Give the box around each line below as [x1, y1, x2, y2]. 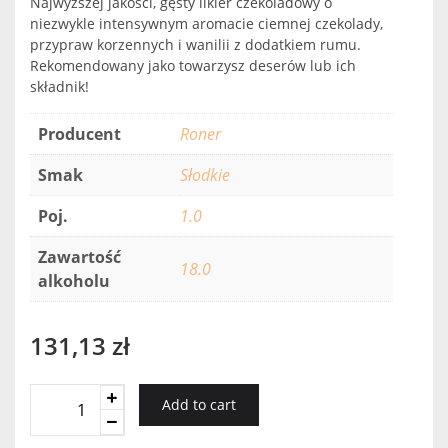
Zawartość [38, 246, 121, 268]
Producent [38, 123, 121, 145]
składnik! [30, 77, 89, 96]
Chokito [30, 408, 88, 431]
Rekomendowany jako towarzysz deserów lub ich [30, 56, 356, 75]
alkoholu [38, 270, 110, 292]
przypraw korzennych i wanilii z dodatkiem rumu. [30, 35, 361, 54]
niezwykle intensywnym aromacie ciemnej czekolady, [30, 14, 383, 33]
